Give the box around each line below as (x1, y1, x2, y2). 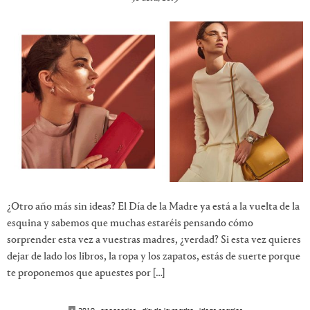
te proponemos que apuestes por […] (7, 267, 165, 279)
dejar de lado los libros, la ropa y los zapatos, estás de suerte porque (7, 250, 300, 262)
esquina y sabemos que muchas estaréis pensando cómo (7, 217, 253, 229)
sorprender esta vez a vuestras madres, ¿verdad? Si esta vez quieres (7, 234, 301, 246)
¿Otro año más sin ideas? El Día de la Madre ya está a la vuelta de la (7, 201, 300, 212)
